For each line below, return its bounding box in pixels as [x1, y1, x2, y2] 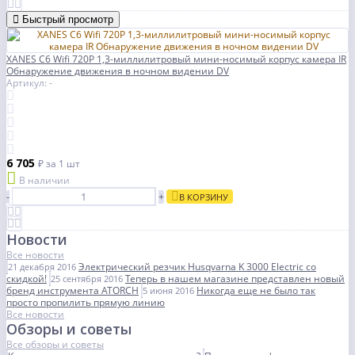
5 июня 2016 [143, 284, 194, 297]
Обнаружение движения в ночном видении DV [6, 64, 229, 78]
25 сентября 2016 [51, 273, 123, 285]
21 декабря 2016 [8, 261, 76, 273]
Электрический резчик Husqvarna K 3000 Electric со [78, 260, 316, 274]
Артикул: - [6, 76, 52, 90]
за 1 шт [46, 157, 80, 171]
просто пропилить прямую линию [6, 296, 165, 310]
